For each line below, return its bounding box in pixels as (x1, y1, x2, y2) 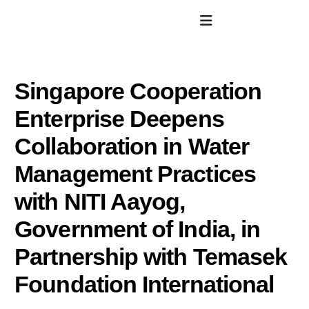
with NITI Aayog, (14, 188, 186, 215)
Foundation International (14, 271, 275, 297)
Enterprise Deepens (14, 106, 224, 132)
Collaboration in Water (14, 133, 250, 159)
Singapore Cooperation (14, 78, 261, 104)
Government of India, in (14, 216, 261, 242)
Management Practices (14, 161, 256, 187)
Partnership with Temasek (14, 243, 288, 270)
